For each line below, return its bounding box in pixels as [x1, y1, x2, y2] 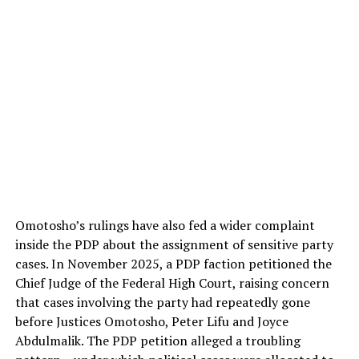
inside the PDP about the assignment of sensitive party [14, 236, 333, 254]
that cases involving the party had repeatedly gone [14, 293, 310, 312]
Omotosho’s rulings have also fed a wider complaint [14, 216, 315, 235]
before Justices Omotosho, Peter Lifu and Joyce [14, 313, 288, 331]
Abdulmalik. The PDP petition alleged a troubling [14, 332, 301, 350]
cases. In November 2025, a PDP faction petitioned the [14, 255, 332, 273]
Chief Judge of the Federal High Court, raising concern [14, 274, 329, 292]
